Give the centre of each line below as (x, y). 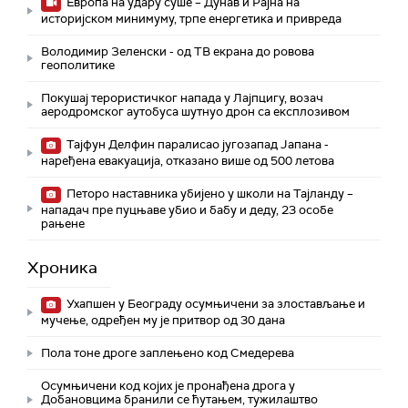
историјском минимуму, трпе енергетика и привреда (191, 19)
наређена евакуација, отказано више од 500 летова (188, 161)
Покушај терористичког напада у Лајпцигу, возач (182, 98)
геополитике (78, 66)
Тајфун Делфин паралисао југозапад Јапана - (196, 145)
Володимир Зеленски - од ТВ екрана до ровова (178, 52)
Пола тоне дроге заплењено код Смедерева (168, 353)
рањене (63, 224)
